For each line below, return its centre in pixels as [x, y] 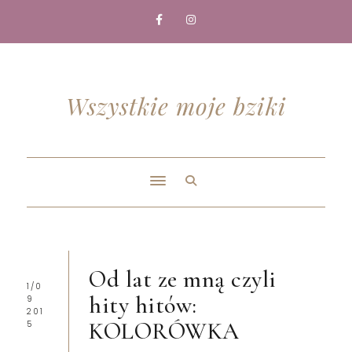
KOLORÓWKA [164, 331]
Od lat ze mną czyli [183, 279]
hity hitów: [143, 305]
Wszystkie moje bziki [176, 106]
